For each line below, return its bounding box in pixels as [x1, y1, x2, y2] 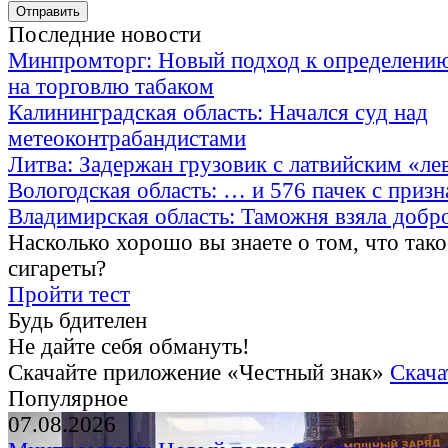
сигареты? [8, 256, 106, 282]
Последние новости [8, 22, 201, 48]
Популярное [8, 386, 128, 412]
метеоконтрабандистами [8, 126, 246, 152]
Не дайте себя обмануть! [8, 334, 250, 360]
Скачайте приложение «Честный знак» [8, 360, 390, 386]
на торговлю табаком [8, 74, 214, 100]
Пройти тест [8, 282, 130, 308]
